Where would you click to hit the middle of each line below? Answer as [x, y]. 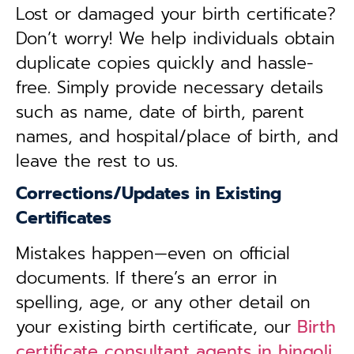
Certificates [64, 218]
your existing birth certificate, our [156, 327]
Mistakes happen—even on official [153, 254]
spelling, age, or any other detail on [163, 303]
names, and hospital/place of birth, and [177, 137]
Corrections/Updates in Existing [149, 194]
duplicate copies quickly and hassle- [165, 63]
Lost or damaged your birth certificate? [176, 14]
